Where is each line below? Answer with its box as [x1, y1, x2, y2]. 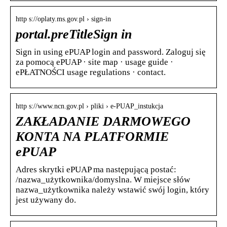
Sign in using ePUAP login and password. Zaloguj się [16, 47, 206, 57]
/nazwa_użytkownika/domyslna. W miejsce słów [16, 174, 190, 184]
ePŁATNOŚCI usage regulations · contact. [16, 67, 166, 77]
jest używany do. [16, 195, 76, 205]
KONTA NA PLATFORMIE [16, 129, 169, 144]
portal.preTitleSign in [16, 26, 132, 42]
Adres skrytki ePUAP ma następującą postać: [16, 164, 176, 174]
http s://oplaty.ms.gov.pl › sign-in [16, 15, 111, 23]
